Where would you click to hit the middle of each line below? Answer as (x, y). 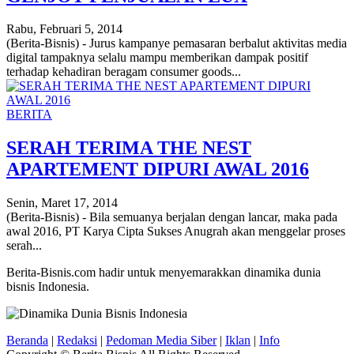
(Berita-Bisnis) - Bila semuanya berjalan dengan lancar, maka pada (172, 217)
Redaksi (77, 341)
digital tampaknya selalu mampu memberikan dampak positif (157, 58)
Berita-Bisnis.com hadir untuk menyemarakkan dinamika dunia (164, 273)
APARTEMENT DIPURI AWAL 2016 (158, 169)
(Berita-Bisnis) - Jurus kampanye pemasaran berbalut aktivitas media (177, 43)
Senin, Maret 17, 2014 (62, 203)
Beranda (27, 341)
